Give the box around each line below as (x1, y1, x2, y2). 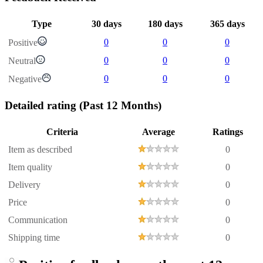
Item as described (8, 144, 72, 154)
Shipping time (8, 232, 60, 242)
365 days (210, 19, 245, 29)
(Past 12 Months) (79, 99, 161, 112)
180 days (147, 19, 183, 29)
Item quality (8, 161, 52, 172)
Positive (8, 38, 38, 48)
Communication (8, 214, 68, 225)
